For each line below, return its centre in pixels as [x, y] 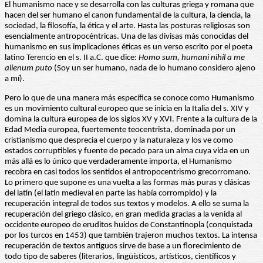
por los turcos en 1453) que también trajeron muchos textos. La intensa [131, 236]
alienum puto [28, 69]
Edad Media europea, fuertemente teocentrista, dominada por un [120, 130]
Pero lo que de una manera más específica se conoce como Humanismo [129, 99]
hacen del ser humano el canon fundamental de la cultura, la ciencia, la [128, 16]
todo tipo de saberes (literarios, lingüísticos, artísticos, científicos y [120, 257]
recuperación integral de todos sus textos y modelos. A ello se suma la [127, 204]
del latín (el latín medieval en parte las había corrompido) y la [111, 194]
